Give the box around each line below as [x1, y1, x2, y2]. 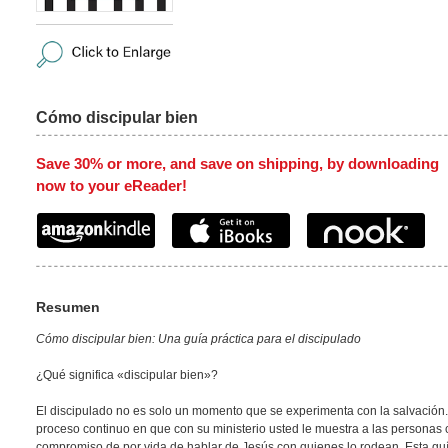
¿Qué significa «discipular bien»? [36, 368, 218, 383]
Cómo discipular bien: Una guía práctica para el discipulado [36, 332, 361, 347]
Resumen [36, 298, 100, 315]
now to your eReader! [36, 176, 187, 194]
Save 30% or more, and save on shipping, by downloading [36, 154, 439, 172]
